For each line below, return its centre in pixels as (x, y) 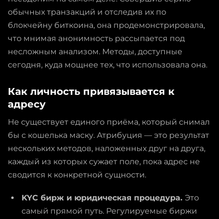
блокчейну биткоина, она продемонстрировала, (106, 25)
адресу (27, 104)
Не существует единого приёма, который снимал (109, 122)
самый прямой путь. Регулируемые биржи (109, 211)
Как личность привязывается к (91, 91)
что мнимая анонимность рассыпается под (96, 38)
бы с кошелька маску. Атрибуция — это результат (109, 135)
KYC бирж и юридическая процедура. (103, 197)
